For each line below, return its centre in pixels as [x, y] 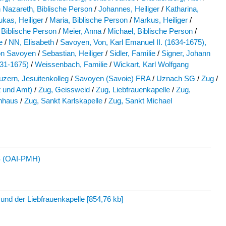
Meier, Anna [82, 31]
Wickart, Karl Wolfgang [151, 65]
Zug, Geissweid [64, 90]
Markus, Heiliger [161, 20]
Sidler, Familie [132, 53]
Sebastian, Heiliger [73, 53]
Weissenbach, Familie [71, 65]
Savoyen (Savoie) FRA [112, 79]
